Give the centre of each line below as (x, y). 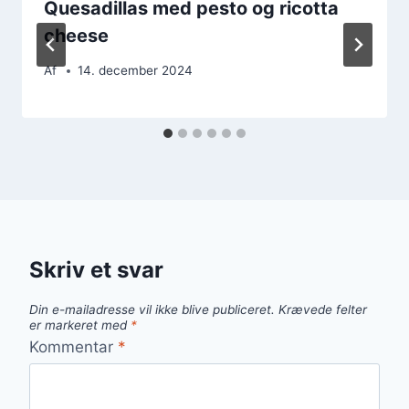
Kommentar (73, 346)
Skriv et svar (96, 270)
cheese (76, 35)
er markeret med (80, 325)
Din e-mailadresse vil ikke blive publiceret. (152, 310)
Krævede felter (323, 310)
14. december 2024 (136, 71)
